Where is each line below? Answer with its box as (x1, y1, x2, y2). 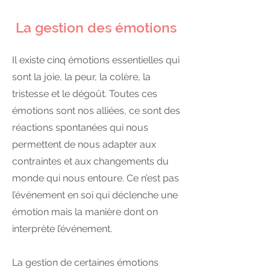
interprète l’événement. (12, 223, 112, 234)
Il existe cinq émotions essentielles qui (12, 54, 180, 66)
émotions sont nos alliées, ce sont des (12, 105, 180, 116)
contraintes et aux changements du (12, 155, 169, 167)
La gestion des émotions (15, 19, 177, 36)
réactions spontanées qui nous (12, 122, 148, 133)
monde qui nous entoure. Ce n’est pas (12, 172, 179, 184)
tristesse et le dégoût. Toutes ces (12, 88, 157, 99)
